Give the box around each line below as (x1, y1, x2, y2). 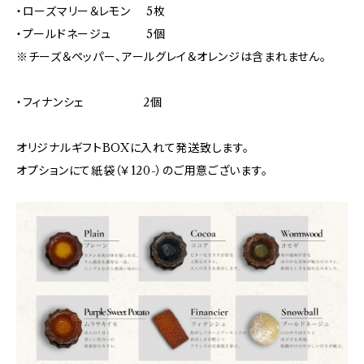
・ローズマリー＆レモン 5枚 (16, 4, 166, 19)
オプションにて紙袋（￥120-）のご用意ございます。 (16, 163, 268, 178)
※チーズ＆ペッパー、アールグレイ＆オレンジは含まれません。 (16, 50, 327, 64)
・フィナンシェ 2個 (16, 95, 162, 110)
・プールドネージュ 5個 (16, 27, 166, 41)
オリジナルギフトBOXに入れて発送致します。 (16, 141, 249, 155)
